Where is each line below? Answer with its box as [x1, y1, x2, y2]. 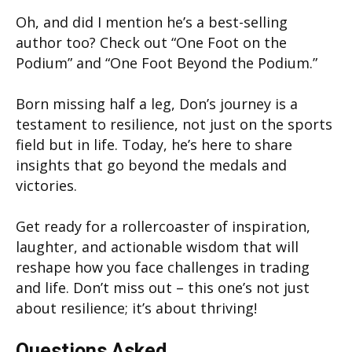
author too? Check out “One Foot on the [16, 32, 287, 52]
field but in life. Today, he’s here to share [16, 134, 292, 154]
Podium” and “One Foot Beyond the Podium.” [16, 53, 317, 72]
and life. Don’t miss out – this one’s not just [16, 277, 310, 297]
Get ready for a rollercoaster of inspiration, [16, 216, 310, 236]
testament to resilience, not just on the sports [16, 114, 332, 134]
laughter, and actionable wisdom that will [16, 236, 299, 256]
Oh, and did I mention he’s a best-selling [16, 12, 288, 31]
